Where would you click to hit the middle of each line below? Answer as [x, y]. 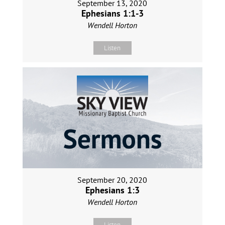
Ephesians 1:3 [112, 190]
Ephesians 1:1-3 [112, 14]
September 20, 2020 [113, 180]
